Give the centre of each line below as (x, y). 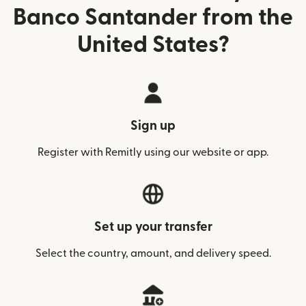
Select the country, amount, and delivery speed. (153, 253)
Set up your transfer (153, 227)
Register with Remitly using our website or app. (153, 152)
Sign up (153, 126)
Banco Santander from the (153, 17)
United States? (153, 45)
